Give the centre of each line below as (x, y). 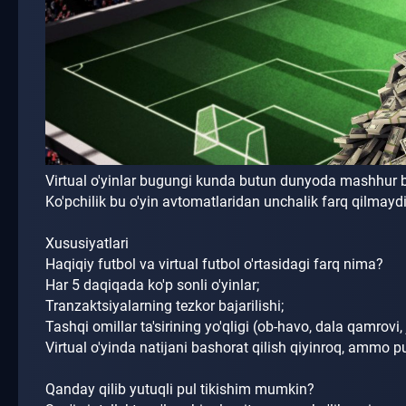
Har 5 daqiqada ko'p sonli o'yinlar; (152, 285)
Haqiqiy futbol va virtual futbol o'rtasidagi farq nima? (216, 265)
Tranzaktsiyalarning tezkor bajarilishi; (164, 306)
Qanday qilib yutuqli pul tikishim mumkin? (182, 390)
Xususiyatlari (87, 244)
